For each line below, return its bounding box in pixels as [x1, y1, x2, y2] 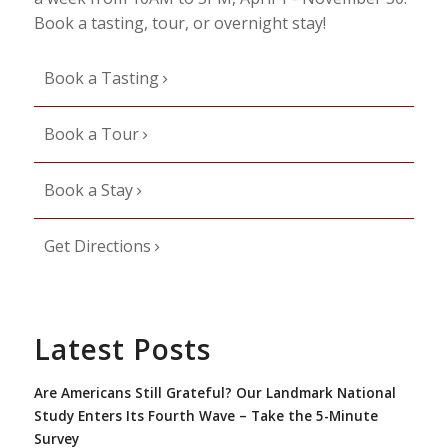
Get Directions [43, 235, 155, 257]
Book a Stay [43, 179, 137, 201]
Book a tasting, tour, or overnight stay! [33, 12, 326, 34]
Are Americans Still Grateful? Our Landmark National [33, 383, 396, 402]
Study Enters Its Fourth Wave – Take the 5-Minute [33, 406, 378, 425]
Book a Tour [43, 123, 143, 145]
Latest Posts [33, 330, 211, 368]
